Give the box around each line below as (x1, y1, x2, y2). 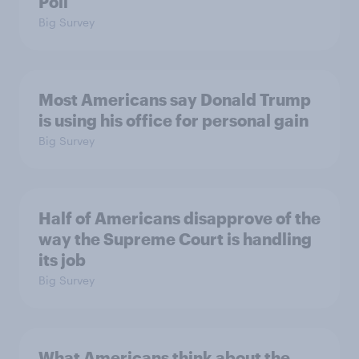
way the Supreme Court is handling (38, 228, 312, 248)
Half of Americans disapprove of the (38, 208, 321, 228)
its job (38, 249, 86, 269)
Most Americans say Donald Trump (38, 89, 311, 109)
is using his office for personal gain (38, 110, 309, 130)
